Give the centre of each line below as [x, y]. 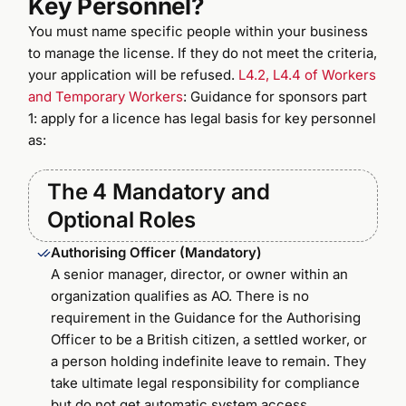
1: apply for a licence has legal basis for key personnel [203, 118]
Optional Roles [121, 219]
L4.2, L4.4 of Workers [308, 74]
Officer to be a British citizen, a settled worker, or [209, 339]
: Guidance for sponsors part [275, 96]
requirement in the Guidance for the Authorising [206, 317]
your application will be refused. [134, 74]
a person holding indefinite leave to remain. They [209, 361]
